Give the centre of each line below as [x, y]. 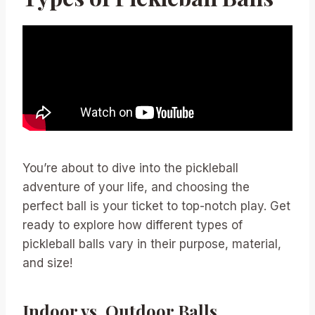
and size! [47, 263]
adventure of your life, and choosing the [136, 187]
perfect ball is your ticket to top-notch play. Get [156, 206]
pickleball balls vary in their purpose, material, [152, 244]
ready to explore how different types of [133, 225]
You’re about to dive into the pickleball [130, 168]
